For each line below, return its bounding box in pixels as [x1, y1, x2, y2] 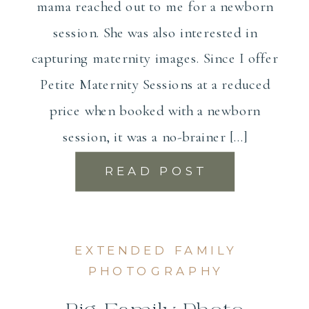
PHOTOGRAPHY [88, 263, 223, 279]
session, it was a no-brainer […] [62, 127, 248, 146]
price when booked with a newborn [49, 101, 261, 119]
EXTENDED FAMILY [74, 243, 237, 258]
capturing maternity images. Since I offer [31, 49, 279, 67]
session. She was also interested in [52, 23, 257, 41]
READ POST [104, 163, 207, 178]
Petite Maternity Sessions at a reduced [39, 75, 270, 93]
